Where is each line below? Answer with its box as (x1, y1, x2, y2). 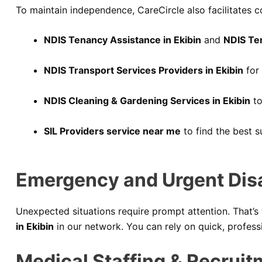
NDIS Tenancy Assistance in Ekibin (44, 34, 201, 46)
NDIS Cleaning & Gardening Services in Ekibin (44, 95, 250, 107)
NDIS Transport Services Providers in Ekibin (44, 64, 243, 77)
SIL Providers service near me (44, 125, 181, 137)
